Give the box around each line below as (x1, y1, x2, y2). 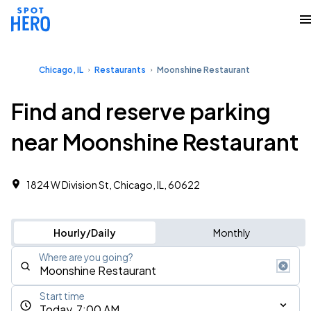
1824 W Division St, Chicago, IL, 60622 (26, 178, 200, 191)
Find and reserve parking (11, 97, 271, 125)
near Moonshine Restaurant (11, 128, 299, 155)
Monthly (212, 226, 251, 239)
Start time (40, 290, 85, 302)
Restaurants (94, 65, 146, 75)
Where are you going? (39, 251, 133, 263)
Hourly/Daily (53, 226, 116, 239)
